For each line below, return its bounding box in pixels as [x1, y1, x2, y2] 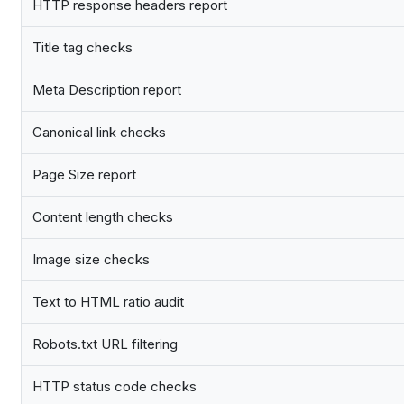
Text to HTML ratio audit [32, 293, 184, 311]
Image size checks [32, 251, 150, 269]
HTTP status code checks [32, 378, 197, 396]
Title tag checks [32, 39, 133, 57]
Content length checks [32, 208, 173, 226]
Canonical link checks [32, 124, 166, 142]
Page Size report [32, 166, 136, 184]
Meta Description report [32, 81, 181, 99]
